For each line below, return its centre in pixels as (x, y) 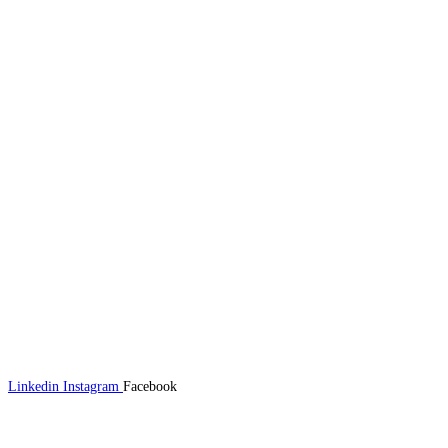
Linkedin (33, 387)
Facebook (150, 387)
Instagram (91, 387)
